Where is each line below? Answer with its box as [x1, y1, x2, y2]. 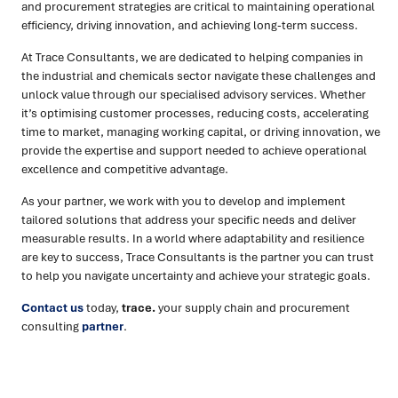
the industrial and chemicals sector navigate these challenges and [21, 68, 376, 84]
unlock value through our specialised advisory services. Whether [21, 86, 366, 103]
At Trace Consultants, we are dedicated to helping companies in [21, 49, 363, 66]
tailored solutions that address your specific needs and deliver [21, 211, 356, 228]
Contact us [21, 299, 84, 316]
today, [84, 299, 119, 316]
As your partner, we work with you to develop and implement [21, 193, 346, 210]
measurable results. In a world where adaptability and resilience [21, 230, 364, 247]
